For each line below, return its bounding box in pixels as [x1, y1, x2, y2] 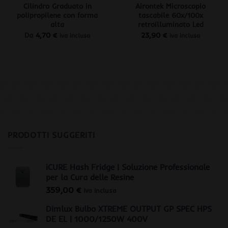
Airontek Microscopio [135, 2, 206, 11]
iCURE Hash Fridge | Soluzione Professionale [46, 162, 210, 172]
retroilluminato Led [137, 20, 204, 30]
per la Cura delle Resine [46, 172, 134, 182]
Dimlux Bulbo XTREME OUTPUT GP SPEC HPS [46, 204, 212, 214]
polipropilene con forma [17, 11, 98, 20]
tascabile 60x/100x [138, 11, 203, 20]
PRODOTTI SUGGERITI [8, 130, 95, 140]
